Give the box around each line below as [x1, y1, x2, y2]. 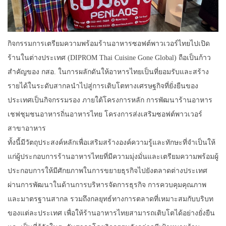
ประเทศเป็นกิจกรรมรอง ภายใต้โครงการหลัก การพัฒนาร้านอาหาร [8, 96, 212, 104]
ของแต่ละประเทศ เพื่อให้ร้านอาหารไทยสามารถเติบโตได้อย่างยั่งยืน [8, 209, 215, 217]
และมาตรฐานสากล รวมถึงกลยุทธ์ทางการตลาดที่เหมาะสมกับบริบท [8, 195, 213, 203]
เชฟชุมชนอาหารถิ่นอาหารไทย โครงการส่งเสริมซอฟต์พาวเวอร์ [8, 110, 202, 119]
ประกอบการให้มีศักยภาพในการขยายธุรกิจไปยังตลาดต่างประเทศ [8, 167, 207, 175]
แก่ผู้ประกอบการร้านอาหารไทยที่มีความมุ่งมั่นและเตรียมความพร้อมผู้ [8, 153, 218, 161]
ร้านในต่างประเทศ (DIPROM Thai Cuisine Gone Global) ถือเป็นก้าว [8, 54, 211, 62]
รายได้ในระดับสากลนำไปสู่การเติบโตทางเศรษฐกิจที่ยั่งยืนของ [8, 82, 198, 90]
